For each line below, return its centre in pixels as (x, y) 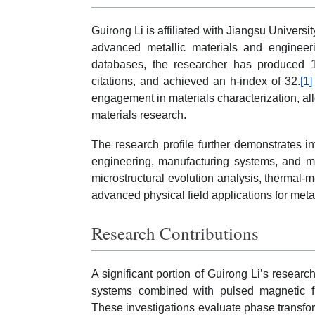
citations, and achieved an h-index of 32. (196, 81)
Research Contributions (175, 233)
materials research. (139, 115)
